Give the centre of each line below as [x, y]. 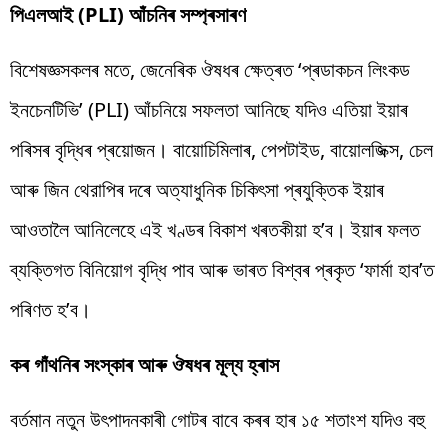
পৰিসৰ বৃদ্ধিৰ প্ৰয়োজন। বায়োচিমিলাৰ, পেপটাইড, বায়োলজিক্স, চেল [221, 149]
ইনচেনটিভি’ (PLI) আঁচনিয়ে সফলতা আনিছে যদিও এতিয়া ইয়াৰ [209, 109]
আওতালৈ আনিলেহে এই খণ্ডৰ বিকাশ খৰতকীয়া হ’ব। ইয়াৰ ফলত [215, 229]
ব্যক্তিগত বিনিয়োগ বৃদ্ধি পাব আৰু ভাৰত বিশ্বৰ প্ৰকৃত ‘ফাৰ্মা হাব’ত [222, 269]
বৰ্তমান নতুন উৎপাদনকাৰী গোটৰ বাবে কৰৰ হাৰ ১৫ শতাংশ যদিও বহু [217, 419]
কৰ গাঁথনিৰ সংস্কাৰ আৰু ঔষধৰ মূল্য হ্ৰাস [144, 364]
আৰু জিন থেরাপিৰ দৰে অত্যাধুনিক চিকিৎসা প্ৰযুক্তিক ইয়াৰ [197, 189]
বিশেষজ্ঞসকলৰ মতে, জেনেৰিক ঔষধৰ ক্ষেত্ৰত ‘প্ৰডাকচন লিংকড [210, 69]
